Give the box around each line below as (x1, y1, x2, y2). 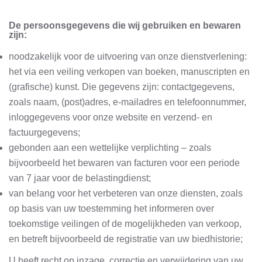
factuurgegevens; (9, 127, 80, 137)
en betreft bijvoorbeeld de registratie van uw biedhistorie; (9, 234, 243, 244)
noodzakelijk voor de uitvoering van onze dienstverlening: (9, 51, 247, 61)
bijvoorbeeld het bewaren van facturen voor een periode (9, 158, 240, 168)
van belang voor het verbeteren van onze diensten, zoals (9, 188, 243, 198)
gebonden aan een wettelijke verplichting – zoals (9, 143, 211, 153)
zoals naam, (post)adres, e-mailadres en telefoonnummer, (9, 97, 246, 107)
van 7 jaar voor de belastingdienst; (9, 173, 151, 183)
